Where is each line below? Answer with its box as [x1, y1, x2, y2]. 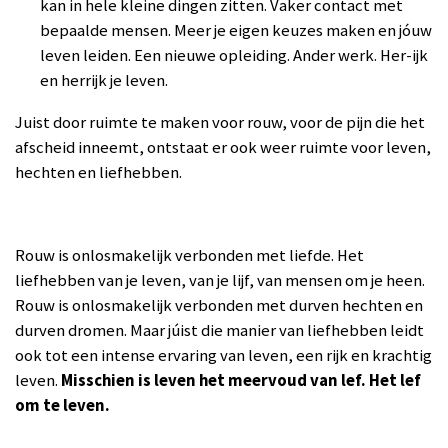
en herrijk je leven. [40, 70, 168, 91]
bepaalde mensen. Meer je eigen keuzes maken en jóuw [40, 20, 432, 41]
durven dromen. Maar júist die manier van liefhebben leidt [15, 319, 424, 341]
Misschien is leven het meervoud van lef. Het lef [61, 369, 421, 391]
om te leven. [15, 394, 110, 416]
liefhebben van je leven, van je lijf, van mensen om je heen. [15, 269, 425, 291]
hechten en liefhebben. [15, 161, 185, 183]
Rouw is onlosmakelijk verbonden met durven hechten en [15, 294, 423, 316]
